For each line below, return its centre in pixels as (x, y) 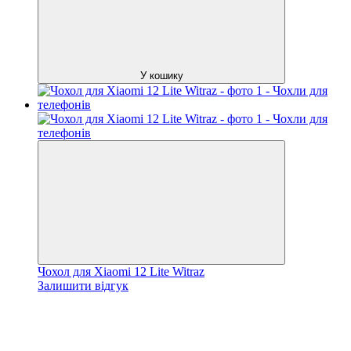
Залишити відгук (83, 285)
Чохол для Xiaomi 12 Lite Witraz (121, 271)
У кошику (161, 75)
